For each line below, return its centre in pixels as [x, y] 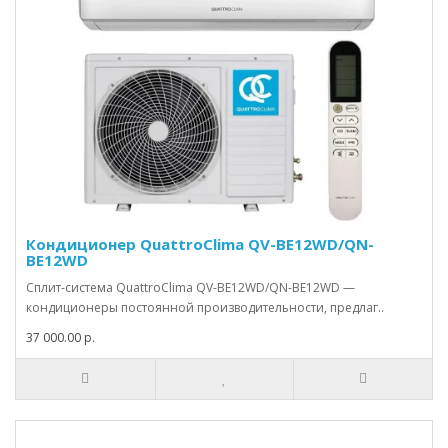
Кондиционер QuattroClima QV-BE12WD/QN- [200, 244]
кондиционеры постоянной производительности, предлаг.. [205, 308]
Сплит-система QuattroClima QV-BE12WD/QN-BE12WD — [190, 288]
